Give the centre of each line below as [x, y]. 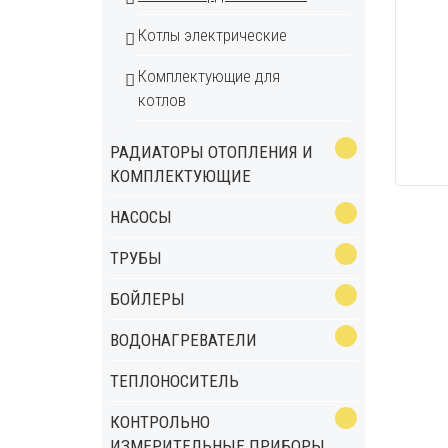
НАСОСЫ [141, 217]
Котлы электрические [212, 35]
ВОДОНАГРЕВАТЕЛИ [183, 340]
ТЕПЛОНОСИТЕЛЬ [174, 381]
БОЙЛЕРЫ [147, 299]
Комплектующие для [209, 76]
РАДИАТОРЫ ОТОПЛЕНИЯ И [211, 152]
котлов [162, 100]
